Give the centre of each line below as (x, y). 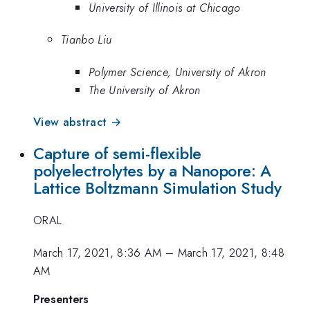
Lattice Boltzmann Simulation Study (157, 188)
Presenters (61, 299)
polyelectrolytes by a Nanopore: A (152, 171)
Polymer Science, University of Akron (177, 72)
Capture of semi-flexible (117, 153)
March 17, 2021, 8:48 (231, 252)
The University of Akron (145, 90)
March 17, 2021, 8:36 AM (98, 252)
